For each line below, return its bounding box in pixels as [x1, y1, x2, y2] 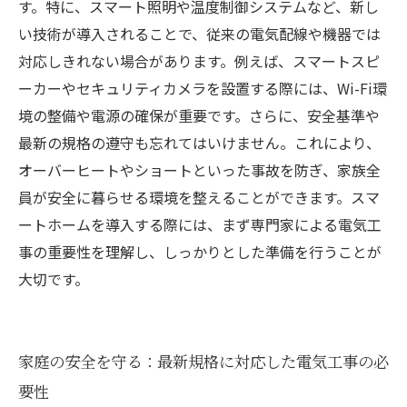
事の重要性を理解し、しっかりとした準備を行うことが [18, 241, 382, 263]
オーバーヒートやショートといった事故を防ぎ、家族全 [18, 159, 381, 181]
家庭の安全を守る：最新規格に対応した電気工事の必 [18, 350, 389, 372]
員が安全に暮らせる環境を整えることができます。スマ [18, 186, 380, 208]
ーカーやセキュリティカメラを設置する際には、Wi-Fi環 [18, 77, 387, 99]
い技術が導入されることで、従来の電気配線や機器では [18, 23, 381, 45]
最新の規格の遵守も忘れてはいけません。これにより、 [18, 132, 381, 154]
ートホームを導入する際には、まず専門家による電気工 [18, 213, 382, 235]
